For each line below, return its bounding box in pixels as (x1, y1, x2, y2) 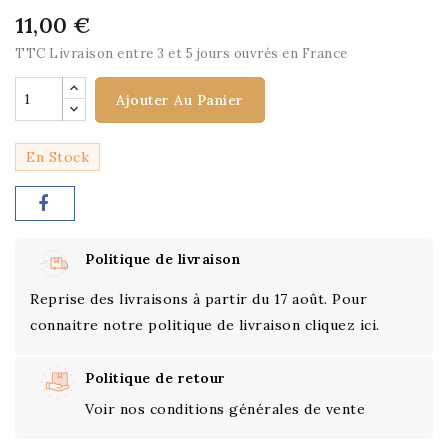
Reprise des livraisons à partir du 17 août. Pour (30, 290, 367, 308)
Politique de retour (85, 369, 226, 387)
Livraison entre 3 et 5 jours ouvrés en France (49, 45, 348, 62)
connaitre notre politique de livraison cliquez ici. (30, 316, 380, 334)
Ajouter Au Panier (116, 91, 244, 109)
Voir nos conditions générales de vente (85, 400, 365, 418)
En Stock (26, 148, 89, 166)
